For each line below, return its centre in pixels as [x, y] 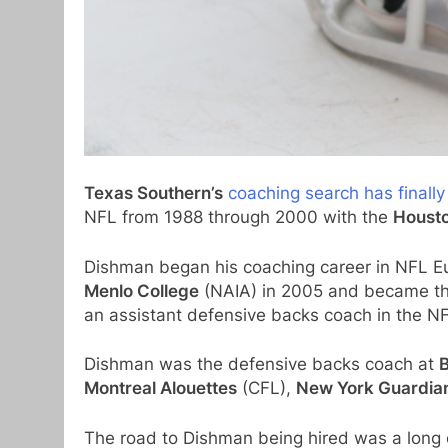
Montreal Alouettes [160, 388]
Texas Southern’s [153, 193]
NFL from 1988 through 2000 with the [238, 217]
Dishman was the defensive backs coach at [261, 364]
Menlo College [141, 290]
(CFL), [266, 388]
